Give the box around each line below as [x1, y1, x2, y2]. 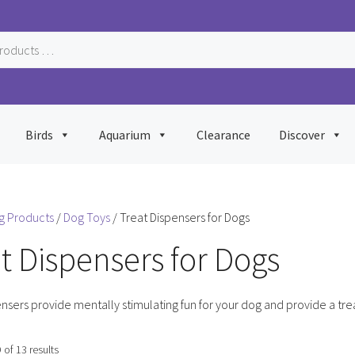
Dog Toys [63, 209, 110, 225]
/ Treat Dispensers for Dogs [110, 209, 250, 225]
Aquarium [99, 126, 151, 143]
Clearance [197, 126, 250, 143]
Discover [279, 126, 325, 143]
